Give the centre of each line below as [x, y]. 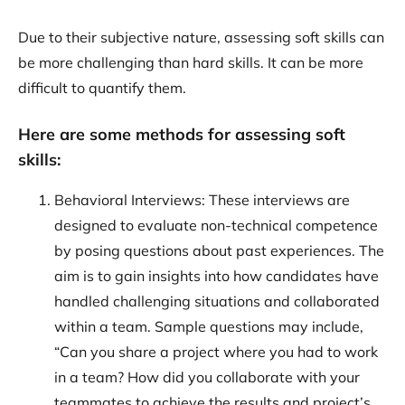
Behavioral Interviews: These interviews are [202, 200]
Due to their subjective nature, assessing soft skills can [201, 37]
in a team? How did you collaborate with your [207, 377]
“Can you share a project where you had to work [216, 352]
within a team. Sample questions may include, [209, 326]
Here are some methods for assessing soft [182, 134]
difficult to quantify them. [102, 88]
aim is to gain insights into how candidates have [217, 276]
